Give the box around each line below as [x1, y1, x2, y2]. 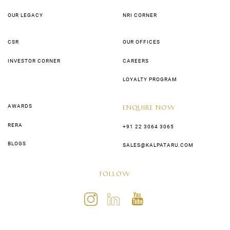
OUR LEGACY [8, 12, 43, 18]
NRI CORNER [123, 12, 157, 18]
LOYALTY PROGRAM [123, 76, 177, 83]
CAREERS [123, 57, 149, 64]
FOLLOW [100, 170, 130, 176]
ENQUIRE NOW [123, 104, 176, 110]
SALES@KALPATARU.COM [123, 142, 194, 148]
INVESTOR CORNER [8, 57, 61, 64]
